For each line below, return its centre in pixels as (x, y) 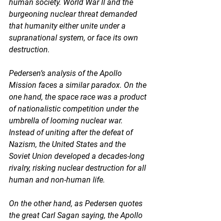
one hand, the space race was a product (79, 97)
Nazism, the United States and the (68, 144)
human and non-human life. (58, 180)
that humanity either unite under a (68, 26)
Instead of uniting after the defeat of (72, 132)
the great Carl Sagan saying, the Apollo (77, 215)
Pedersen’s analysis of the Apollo (66, 73)
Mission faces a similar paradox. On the (79, 85)
